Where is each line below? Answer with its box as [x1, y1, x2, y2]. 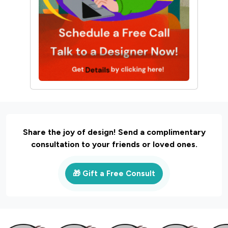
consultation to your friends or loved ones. [31, 139, 197, 149]
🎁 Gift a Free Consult [73, 169, 155, 178]
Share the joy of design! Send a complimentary [22, 127, 206, 137]
